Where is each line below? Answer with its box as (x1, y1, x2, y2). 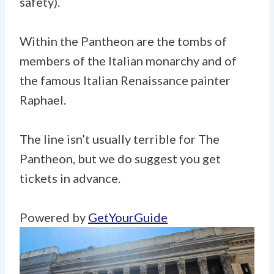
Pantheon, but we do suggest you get (20, 150, 221, 166)
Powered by (20, 209, 88, 224)
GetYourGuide (88, 209, 168, 224)
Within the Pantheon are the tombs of (20, 33, 227, 48)
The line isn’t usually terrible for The (20, 131, 220, 146)
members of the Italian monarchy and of (20, 53, 237, 68)
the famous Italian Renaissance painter (20, 72, 231, 87)
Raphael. (20, 92, 66, 107)
